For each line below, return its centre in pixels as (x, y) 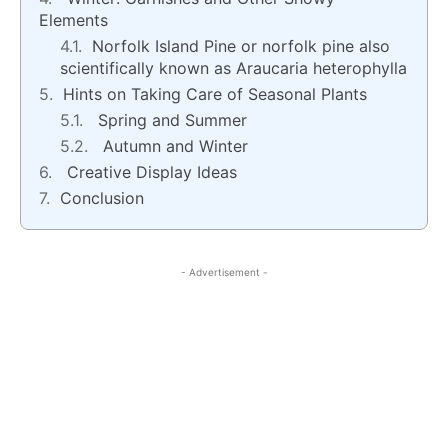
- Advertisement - (224, 272)
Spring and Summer (170, 120)
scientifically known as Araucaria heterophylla (233, 68)
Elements (76, 20)
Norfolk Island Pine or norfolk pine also (241, 46)
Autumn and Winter (175, 146)
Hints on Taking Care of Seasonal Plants (217, 94)
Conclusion (104, 198)
